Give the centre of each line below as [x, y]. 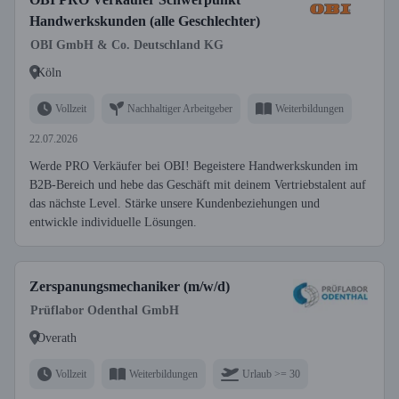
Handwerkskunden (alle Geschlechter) [145, 21]
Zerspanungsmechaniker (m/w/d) [130, 286]
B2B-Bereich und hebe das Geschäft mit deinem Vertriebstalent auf [198, 185]
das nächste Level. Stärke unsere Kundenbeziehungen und [175, 204]
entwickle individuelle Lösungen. [113, 222]
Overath [57, 338]
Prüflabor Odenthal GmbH [105, 310]
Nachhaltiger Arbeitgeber [180, 108]
